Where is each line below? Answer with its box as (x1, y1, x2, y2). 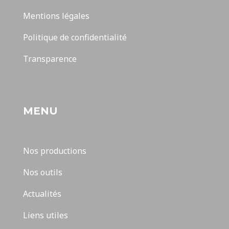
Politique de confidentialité (23, 32, 127, 43)
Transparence (23, 53, 77, 64)
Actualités (23, 188, 61, 199)
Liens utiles (23, 210, 68, 221)
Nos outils (23, 167, 62, 178)
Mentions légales (23, 10, 89, 21)
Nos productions (23, 145, 86, 156)
